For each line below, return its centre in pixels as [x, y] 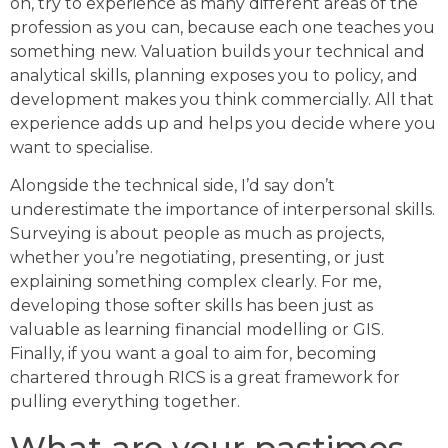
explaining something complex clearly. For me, [195, 282]
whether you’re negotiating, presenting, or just [197, 258]
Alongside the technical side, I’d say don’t [172, 186]
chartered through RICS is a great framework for [205, 378]
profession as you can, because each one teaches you [222, 28]
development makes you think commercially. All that [222, 100]
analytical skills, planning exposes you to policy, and [214, 76]
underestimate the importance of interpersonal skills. [222, 210]
